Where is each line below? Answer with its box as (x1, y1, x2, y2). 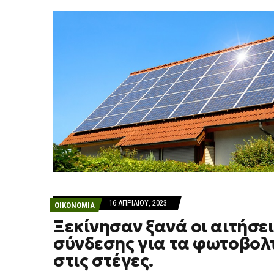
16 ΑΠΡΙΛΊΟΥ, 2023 (109, 198, 167, 208)
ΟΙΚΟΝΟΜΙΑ (54, 201, 95, 210)
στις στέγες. (53, 250, 154, 272)
